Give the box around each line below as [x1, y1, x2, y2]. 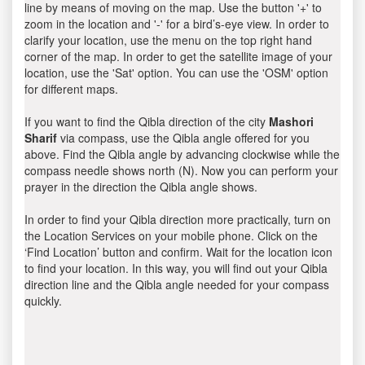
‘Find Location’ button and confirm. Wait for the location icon [24, 244, 332, 260]
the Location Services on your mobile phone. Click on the [24, 227, 318, 244]
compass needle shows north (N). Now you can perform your [24, 162, 338, 178]
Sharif [24, 130, 57, 146]
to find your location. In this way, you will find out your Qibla [24, 260, 328, 276]
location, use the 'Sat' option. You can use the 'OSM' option [24, 64, 328, 81]
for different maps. [24, 81, 118, 97]
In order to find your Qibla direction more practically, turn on [24, 211, 331, 227]
